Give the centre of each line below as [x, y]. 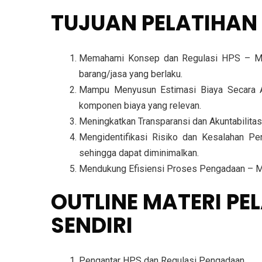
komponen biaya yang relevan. [140, 106]
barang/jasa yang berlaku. [131, 74]
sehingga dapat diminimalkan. [139, 153]
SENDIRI [92, 226]
